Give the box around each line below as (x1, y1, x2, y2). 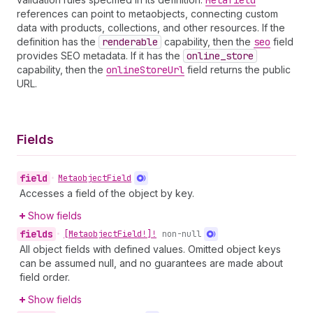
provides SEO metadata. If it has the (17, 50, 183, 61)
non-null (162, 228, 201, 240)
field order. (20, 271, 70, 283)
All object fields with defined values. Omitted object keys (20, 243, 281, 255)
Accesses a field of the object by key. (20, 187, 194, 199)
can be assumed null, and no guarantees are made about (20, 257, 283, 269)
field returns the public (184, 64, 291, 75)
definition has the (17, 36, 99, 48)
